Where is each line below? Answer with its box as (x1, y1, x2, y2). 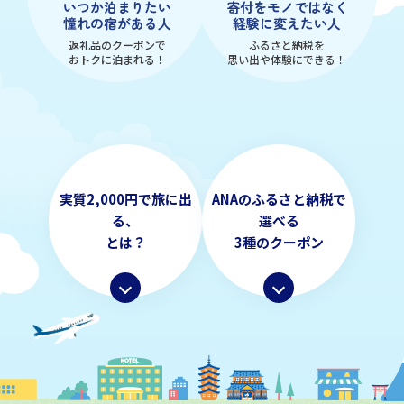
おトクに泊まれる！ (69, 51, 166, 68)
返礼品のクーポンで (69, 37, 166, 53)
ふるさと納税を (249, 37, 325, 53)
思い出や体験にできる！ (227, 51, 346, 68)
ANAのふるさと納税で (211, 189, 346, 209)
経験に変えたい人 (233, 14, 341, 33)
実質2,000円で (59, 189, 151, 209)
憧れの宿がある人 (63, 14, 171, 33)
